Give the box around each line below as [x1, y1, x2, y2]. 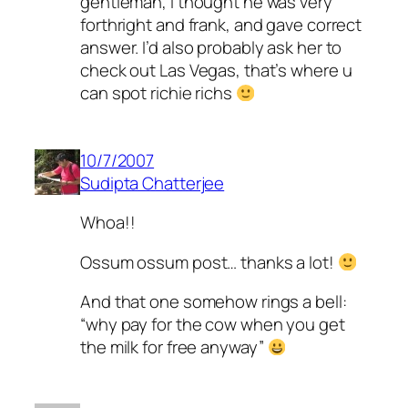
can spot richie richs [80, 81, 236, 106]
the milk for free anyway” [80, 335, 268, 360]
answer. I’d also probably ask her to [80, 36, 342, 60]
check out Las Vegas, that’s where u [80, 58, 352, 83]
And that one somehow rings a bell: [80, 290, 347, 314]
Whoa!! [80, 210, 136, 235]
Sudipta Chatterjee [80, 170, 225, 195]
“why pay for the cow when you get [80, 312, 345, 337]
